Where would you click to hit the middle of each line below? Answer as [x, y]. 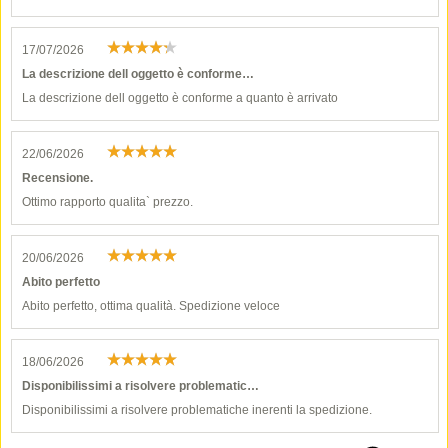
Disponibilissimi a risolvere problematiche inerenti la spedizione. [197, 410]
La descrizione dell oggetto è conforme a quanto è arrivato [180, 98]
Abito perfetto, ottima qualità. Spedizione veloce [151, 306]
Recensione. [57, 178]
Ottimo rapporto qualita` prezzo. [107, 202]
